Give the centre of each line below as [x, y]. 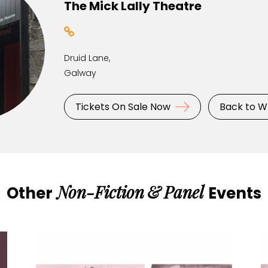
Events [233, 194]
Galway [80, 73]
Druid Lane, [87, 58]
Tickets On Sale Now [123, 107]
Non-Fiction [101, 192]
